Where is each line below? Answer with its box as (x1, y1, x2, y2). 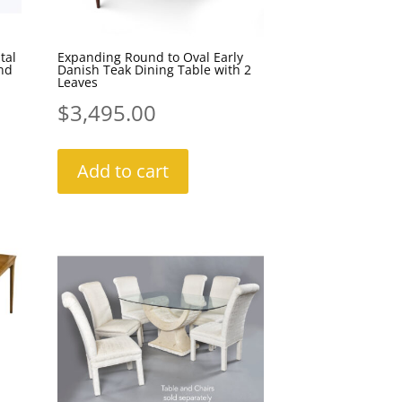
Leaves (57, 74, 98, 92)
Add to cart (76, 159, 169, 184)
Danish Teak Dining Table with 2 (57, 61, 251, 79)
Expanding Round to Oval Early (57, 48, 243, 66)
